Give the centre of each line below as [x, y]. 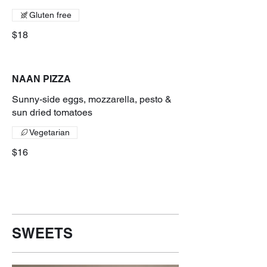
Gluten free [50, 15]
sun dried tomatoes [52, 112]
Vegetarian [49, 132]
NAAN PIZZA [41, 79]
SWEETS [42, 233]
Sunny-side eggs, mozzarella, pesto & [92, 99]
